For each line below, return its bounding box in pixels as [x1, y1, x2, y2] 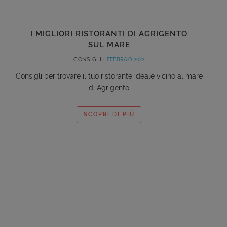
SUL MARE [88, 40, 130, 49]
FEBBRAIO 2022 [106, 56, 144, 62]
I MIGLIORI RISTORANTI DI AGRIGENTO [30, 29, 187, 39]
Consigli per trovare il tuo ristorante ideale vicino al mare [15, 71, 203, 80]
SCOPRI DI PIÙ [83, 111, 135, 118]
